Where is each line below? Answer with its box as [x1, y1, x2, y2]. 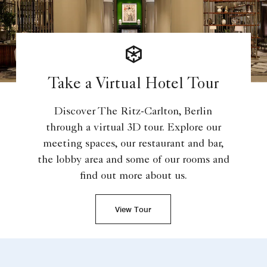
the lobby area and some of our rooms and [37, 155, 229, 166]
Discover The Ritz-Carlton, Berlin [54, 107, 213, 118]
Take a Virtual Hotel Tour [47, 77, 219, 94]
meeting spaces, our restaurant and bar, [42, 139, 224, 150]
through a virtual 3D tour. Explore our [45, 123, 221, 134]
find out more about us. [79, 171, 187, 182]
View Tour [115, 204, 152, 215]
